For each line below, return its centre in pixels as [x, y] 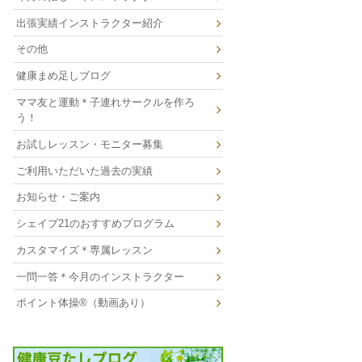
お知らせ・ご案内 [58, 197]
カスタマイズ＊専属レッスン [84, 250]
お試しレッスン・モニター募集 [89, 144]
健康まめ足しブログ [63, 76]
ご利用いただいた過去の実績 [84, 170]
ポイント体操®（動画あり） [83, 303]
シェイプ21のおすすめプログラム [95, 224]
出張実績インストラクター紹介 [89, 23]
